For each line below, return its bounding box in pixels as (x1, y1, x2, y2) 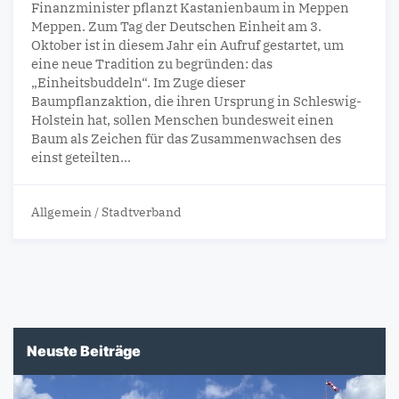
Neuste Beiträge (27, 342, 141, 361)
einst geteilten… (31, 149, 131, 167)
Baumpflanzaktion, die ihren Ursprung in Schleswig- (31, 93, 362, 110)
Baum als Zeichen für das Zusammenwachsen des (31, 130, 341, 148)
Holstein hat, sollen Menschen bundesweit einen (31, 111, 334, 129)
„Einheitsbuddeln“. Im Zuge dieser (31, 74, 246, 92)
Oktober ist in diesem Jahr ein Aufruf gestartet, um (31, 37, 344, 54)
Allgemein (31, 204, 92, 221)
